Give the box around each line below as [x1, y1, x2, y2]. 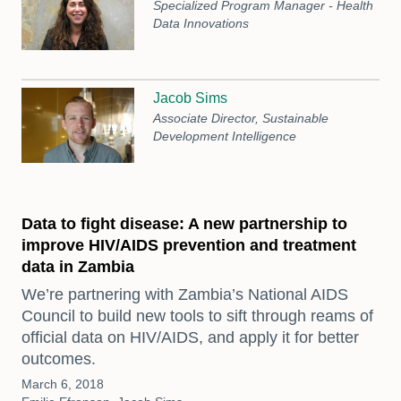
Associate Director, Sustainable [153, 111, 329, 126]
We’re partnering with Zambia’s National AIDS [21, 285, 348, 303]
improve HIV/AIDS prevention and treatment [21, 236, 356, 255]
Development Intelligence [153, 129, 297, 144]
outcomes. [21, 349, 96, 368]
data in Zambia [21, 258, 134, 277]
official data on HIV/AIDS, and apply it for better [21, 328, 359, 346]
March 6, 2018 [21, 377, 104, 391]
